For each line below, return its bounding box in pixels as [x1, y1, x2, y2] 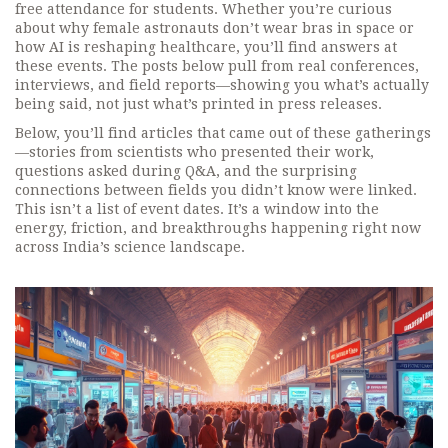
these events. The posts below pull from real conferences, [15, 58, 419, 74]
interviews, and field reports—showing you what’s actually [15, 77, 429, 93]
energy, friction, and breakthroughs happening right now [15, 220, 421, 236]
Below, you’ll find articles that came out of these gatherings [15, 125, 431, 141]
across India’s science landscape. [15, 239, 245, 255]
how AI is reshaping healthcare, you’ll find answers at [15, 39, 397, 55]
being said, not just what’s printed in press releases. [15, 96, 382, 112]
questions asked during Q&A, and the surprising [15, 163, 357, 179]
